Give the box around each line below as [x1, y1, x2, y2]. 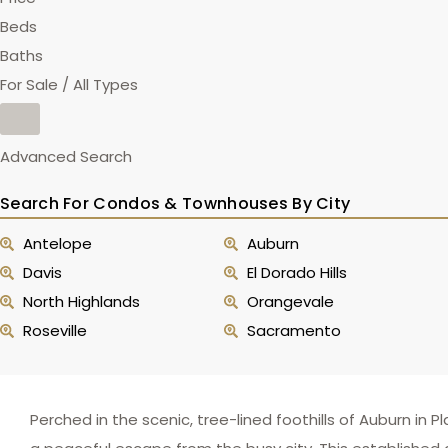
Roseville [22, 320, 87, 341]
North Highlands [22, 291, 140, 312]
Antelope [22, 233, 92, 254]
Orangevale [246, 291, 334, 312]
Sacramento [246, 320, 341, 341]
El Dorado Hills [246, 262, 347, 283]
